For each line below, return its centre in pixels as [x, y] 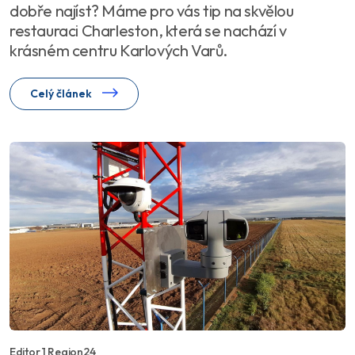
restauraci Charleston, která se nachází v [148, 30]
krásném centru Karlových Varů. [118, 50]
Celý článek [62, 93]
